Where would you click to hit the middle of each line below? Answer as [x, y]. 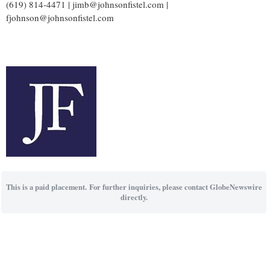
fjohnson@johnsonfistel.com [60, 18]
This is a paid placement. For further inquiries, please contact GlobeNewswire [134, 187]
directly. [134, 197]
